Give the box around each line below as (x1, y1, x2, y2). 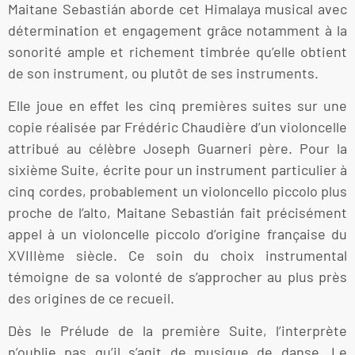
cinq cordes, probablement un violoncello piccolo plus (8, 182, 347, 200)
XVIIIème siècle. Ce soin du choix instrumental (8, 246, 347, 265)
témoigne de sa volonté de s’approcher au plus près (8, 268, 347, 286)
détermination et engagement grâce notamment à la (8, 21, 347, 39)
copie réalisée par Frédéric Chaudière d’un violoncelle (8, 118, 347, 136)
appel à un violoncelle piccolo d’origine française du (8, 225, 347, 243)
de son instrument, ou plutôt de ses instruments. (8, 63, 319, 82)
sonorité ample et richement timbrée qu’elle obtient (8, 42, 347, 60)
